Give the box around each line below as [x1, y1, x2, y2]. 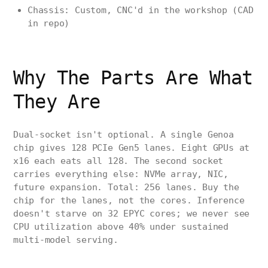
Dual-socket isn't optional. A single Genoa [13, 129, 234, 141]
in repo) [28, 18, 70, 29]
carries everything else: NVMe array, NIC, [13, 169, 229, 180]
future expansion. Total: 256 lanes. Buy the [13, 182, 239, 193]
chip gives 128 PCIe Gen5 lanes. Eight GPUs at [13, 142, 250, 154]
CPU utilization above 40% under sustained [13, 221, 229, 233]
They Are [13, 90, 100, 114]
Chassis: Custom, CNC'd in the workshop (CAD [28, 5, 254, 16]
